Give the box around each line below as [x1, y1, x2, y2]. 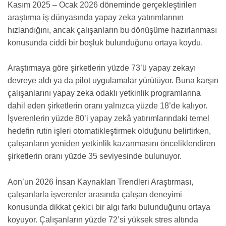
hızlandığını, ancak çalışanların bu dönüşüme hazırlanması [8, 25, 217, 34]
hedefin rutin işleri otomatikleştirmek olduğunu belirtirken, [8, 127, 211, 136]
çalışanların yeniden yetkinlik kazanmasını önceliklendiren [8, 139, 215, 148]
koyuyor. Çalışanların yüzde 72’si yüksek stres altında [8, 215, 198, 224]
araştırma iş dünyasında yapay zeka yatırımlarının [8, 13, 184, 22]
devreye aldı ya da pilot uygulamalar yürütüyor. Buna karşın [8, 76, 218, 85]
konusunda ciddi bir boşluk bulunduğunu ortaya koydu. [8, 38, 203, 47]
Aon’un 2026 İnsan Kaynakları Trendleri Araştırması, [8, 178, 193, 186]
